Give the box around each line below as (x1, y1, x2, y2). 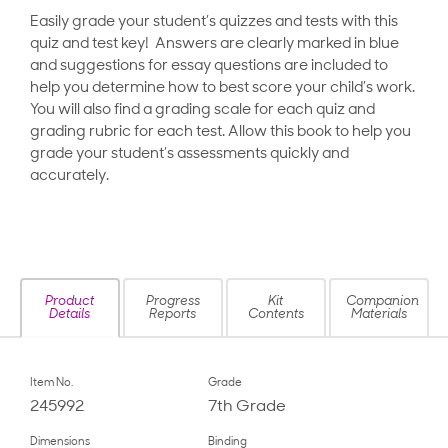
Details (49, 308, 90, 322)
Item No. (30, 378, 73, 390)
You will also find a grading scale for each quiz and (30, 103, 375, 119)
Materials (350, 308, 407, 322)
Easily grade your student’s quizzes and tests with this (30, 15, 398, 31)
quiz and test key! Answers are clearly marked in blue (30, 37, 399, 53)
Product (45, 295, 94, 309)
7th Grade (207, 399, 286, 416)
